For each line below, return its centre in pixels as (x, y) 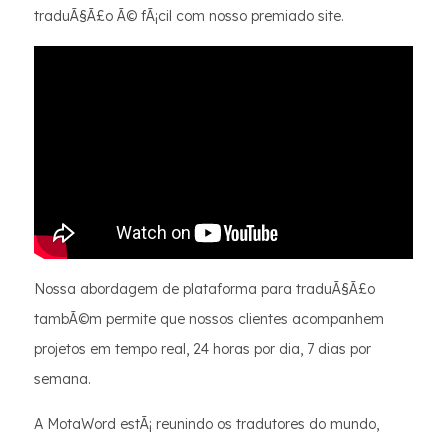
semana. (62, 379)
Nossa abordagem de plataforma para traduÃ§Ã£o (204, 289)
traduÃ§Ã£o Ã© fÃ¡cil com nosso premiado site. (189, 16)
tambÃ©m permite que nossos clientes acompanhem (209, 319)
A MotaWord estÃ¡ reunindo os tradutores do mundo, (206, 424)
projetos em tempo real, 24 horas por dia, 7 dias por (202, 349)
